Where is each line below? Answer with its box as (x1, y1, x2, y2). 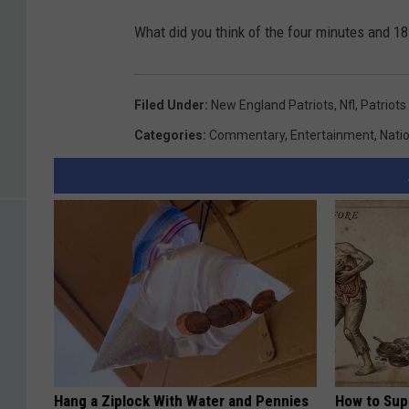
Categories (134, 128, 203, 143)
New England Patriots (211, 98, 334, 113)
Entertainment (290, 128, 374, 143)
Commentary (209, 128, 285, 143)
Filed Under (134, 98, 204, 113)
